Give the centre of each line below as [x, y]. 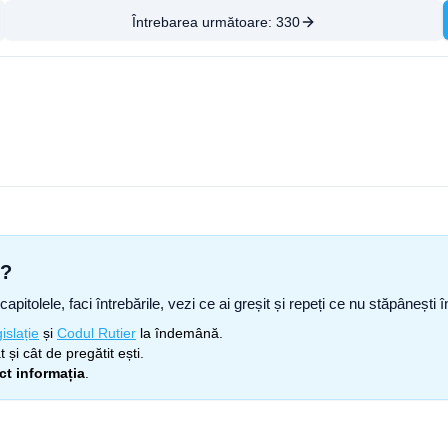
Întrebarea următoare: [203, 22]
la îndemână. [179, 333]
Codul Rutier [96, 333]
